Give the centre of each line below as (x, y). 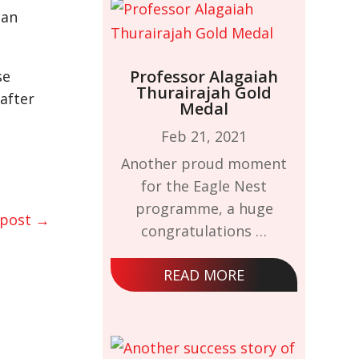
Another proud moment (204, 164)
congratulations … (204, 231)
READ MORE (204, 275)
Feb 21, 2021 (204, 137)
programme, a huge (204, 209)
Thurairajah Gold (204, 93)
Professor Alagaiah (204, 77)
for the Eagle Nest (204, 186)
